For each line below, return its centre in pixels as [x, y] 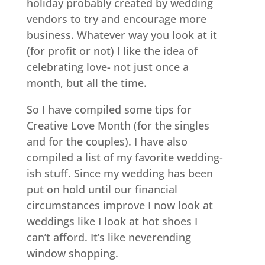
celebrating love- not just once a [107, 67]
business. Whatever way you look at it [122, 35]
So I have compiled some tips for [109, 109]
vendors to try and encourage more [116, 19]
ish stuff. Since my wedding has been [119, 173]
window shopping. [72, 253]
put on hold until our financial [102, 189]
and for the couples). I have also [107, 141]
